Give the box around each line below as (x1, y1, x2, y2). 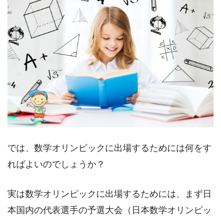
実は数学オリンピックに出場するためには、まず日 (7, 188, 212, 199)
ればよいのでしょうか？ (7, 159, 105, 170)
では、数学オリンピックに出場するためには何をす (7, 143, 212, 153)
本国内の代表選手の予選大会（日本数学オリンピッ (7, 205, 212, 215)
